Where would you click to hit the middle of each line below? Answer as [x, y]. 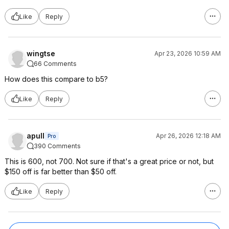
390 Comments [57, 146]
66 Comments [55, 64]
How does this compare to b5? [56, 79]
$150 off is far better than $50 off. [61, 171]
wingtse [41, 53]
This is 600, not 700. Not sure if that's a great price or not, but [109, 161]
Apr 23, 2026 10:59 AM [188, 53]
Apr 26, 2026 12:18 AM [188, 136]
